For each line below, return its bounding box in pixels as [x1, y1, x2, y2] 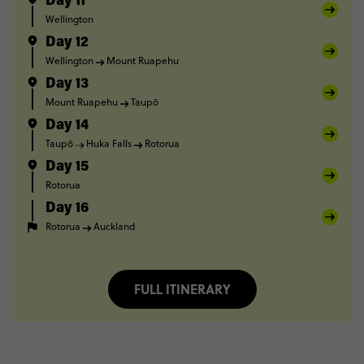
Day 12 [45, 36, 89, 50]
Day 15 [45, 160, 89, 175]
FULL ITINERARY [133, 279, 231, 298]
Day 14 [45, 119, 89, 133]
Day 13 [45, 77, 89, 92]
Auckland [93, 219, 136, 233]
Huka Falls [86, 136, 132, 150]
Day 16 [45, 201, 89, 216]
